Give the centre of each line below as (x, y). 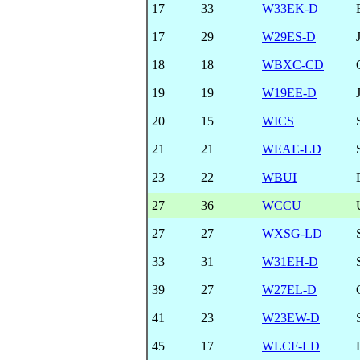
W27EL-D (289, 289)
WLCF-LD (291, 346)
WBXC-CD (293, 64)
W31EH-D (290, 261)
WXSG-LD (292, 233)
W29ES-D (289, 36)
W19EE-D (289, 92)
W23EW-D (291, 317)
